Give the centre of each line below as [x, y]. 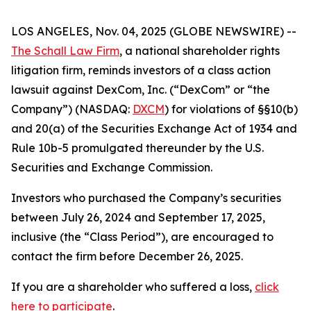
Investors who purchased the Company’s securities [146, 198]
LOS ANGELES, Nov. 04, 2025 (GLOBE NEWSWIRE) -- [154, 31]
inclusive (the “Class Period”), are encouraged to [142, 237]
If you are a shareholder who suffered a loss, [133, 287]
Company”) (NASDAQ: [72, 109]
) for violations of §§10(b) [231, 109]
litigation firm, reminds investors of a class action [141, 70]
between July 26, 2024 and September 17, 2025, [138, 217]
